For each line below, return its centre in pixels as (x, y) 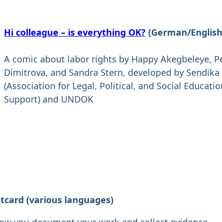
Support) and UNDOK (49, 99)
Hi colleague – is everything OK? (75, 32)
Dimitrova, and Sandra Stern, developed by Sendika (112, 73)
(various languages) (70, 199)
